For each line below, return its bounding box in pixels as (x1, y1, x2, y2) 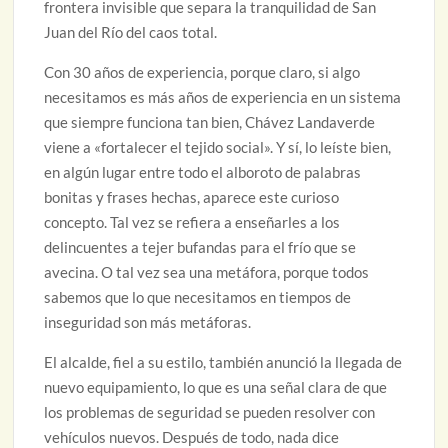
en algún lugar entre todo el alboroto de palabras (44, 163, 362, 182)
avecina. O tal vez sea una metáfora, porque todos (44, 263, 370, 282)
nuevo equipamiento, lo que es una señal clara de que (44, 378, 388, 397)
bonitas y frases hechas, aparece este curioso (44, 188, 340, 207)
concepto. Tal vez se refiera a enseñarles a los (44, 213, 341, 232)
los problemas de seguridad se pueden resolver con (44, 403, 376, 422)
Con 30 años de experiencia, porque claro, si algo (44, 63, 361, 82)
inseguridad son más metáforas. (44, 313, 252, 332)
